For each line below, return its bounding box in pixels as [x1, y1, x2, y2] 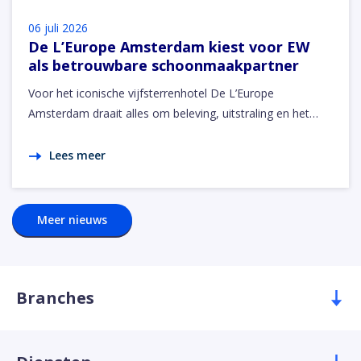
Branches [16, 287, 94, 309]
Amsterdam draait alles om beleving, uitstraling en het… [28, 105, 318, 121]
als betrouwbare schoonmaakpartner [28, 55, 299, 75]
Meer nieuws [37, 211, 107, 227]
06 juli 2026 [28, 19, 88, 35]
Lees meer [49, 147, 106, 163]
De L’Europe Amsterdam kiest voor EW [28, 36, 309, 56]
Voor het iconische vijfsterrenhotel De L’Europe [28, 85, 274, 101]
